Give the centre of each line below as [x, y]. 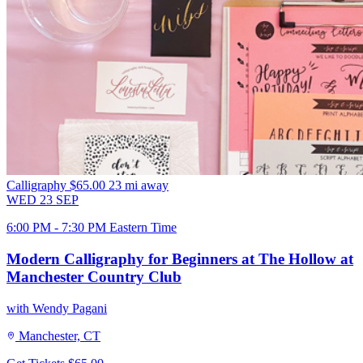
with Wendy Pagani [57, 308]
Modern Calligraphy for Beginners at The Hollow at [180, 258]
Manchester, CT [60, 335]
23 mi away [139, 186]
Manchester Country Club [94, 276]
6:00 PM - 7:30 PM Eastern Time [92, 228]
